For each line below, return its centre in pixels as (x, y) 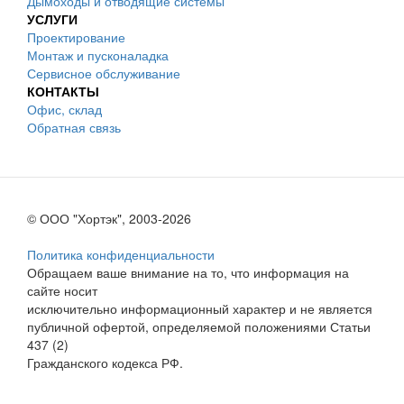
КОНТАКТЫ (63, 91)
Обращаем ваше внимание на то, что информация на (188, 272)
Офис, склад (64, 109)
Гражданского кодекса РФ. (105, 363)
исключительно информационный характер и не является (200, 308)
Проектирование (76, 37)
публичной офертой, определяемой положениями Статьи (199, 326)
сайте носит (62, 290)
